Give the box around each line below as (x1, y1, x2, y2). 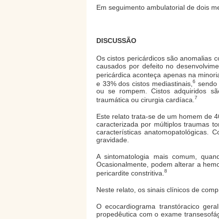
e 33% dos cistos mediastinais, (96, 79, 193, 88)
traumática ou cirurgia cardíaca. (96, 95, 195, 104)
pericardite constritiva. (96, 169, 164, 177)
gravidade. (96, 135, 129, 144)
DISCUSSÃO (96, 37, 136, 45)
